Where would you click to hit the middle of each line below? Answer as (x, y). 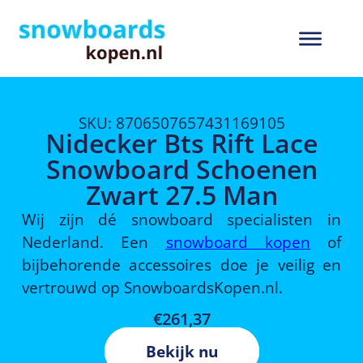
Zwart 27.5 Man (181, 194)
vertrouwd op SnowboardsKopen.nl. (152, 287)
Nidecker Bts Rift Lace (181, 143)
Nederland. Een (94, 241)
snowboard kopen (238, 241)
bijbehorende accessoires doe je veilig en (181, 264)
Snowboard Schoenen (181, 169)
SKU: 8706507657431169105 (181, 122)
